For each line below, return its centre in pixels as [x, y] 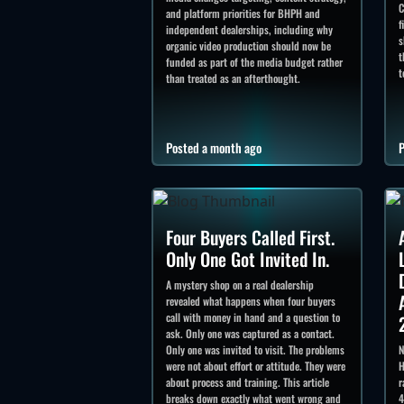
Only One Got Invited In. [248, 259]
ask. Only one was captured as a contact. [250, 334]
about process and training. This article [248, 382]
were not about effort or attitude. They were [256, 366]
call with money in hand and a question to [253, 317]
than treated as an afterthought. [233, 78]
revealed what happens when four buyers [251, 301]
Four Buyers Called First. [250, 238]
